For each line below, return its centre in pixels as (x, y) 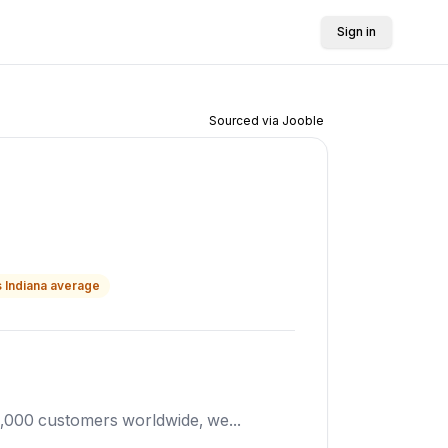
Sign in (356, 31)
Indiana (26, 285)
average (73, 285)
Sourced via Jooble (266, 120)
